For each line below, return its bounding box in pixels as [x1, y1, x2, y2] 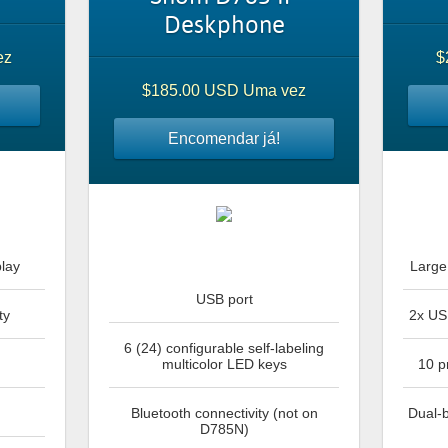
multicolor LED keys [161, 356, 287, 373]
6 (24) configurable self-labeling [124, 340, 324, 357]
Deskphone [163, 14, 285, 39]
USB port [195, 291, 253, 308]
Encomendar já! [168, 130, 280, 147]
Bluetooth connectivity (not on [130, 405, 318, 422]
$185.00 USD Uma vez [142, 82, 306, 99]
